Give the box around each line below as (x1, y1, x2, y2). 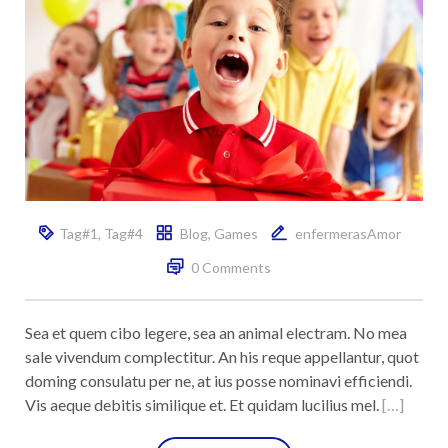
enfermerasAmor (294, 224, 401, 242)
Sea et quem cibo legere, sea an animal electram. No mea (25, 322, 407, 342)
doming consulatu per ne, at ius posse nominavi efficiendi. (25, 370, 412, 390)
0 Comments (191, 258, 271, 276)
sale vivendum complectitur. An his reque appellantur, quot (25, 346, 419, 366)
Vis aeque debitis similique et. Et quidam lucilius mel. (25, 394, 382, 414)
